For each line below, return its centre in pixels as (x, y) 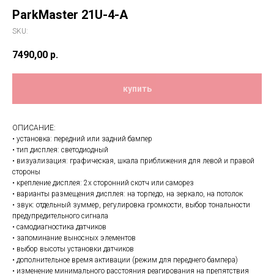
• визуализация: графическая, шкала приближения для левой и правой (133, 161)
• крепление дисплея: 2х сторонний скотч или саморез (103, 183)
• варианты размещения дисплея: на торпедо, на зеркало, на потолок (128, 194)
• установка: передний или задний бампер (82, 139)
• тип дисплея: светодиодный (60, 150)
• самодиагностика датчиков (59, 227)
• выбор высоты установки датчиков (73, 249)
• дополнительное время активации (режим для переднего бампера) (125, 260)
